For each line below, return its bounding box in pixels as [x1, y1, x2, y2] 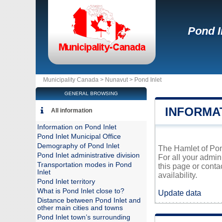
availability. [158, 171, 197, 179]
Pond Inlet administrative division [37, 152, 140, 159]
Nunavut [105, 76, 128, 83]
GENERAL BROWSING [64, 91, 118, 96]
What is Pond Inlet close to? [37, 187, 124, 195]
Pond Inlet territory [37, 178, 95, 185]
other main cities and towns [37, 204, 123, 212]
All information [51, 107, 92, 114]
